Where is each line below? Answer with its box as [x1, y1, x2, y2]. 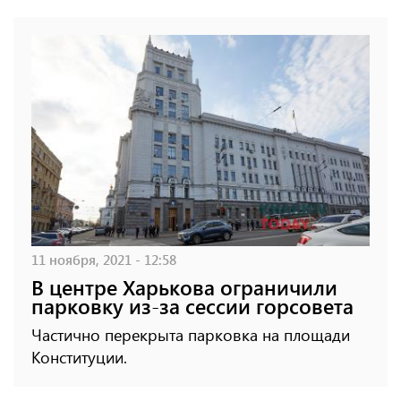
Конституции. [31, 346, 127, 369]
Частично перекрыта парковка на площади [31, 324, 350, 346]
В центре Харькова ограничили [31, 273, 337, 302]
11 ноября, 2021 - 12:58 [31, 250, 176, 269]
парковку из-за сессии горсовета [31, 292, 354, 320]
